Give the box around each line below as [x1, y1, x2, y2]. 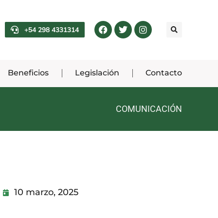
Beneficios [8, 68, 49, 78]
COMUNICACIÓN [116, 104, 182, 114]
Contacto [145, 68, 182, 78]
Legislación [75, 68, 120, 78]
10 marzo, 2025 [14, 187, 78, 198]
